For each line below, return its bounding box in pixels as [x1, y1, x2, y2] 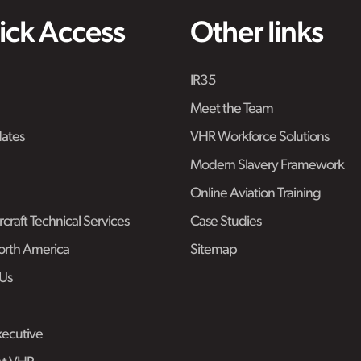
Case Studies [189, 214, 261, 230]
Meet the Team [189, 102, 273, 118]
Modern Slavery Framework [189, 158, 344, 174]
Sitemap [189, 243, 237, 259]
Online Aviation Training [189, 186, 321, 202]
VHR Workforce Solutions [189, 130, 329, 146]
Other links [189, 19, 323, 50]
